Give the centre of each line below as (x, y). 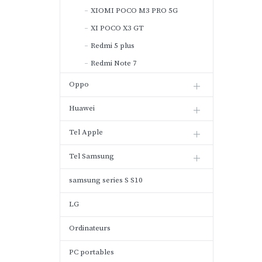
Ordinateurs (90, 228)
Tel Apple (86, 132)
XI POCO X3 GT (117, 28)
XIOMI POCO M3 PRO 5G (134, 11)
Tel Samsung (92, 156)
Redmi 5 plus (113, 46)
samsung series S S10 (106, 180)
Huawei (82, 108)
